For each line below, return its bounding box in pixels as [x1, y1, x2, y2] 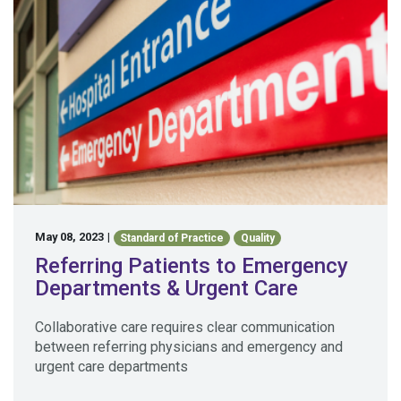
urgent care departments [35, 357, 188, 375]
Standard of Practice [120, 231, 225, 244]
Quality [240, 231, 275, 244]
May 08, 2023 [35, 230, 104, 244]
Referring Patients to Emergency [35, 252, 348, 278]
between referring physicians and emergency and [35, 337, 343, 355]
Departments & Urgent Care [35, 275, 298, 301]
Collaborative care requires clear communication [35, 318, 335, 336]
